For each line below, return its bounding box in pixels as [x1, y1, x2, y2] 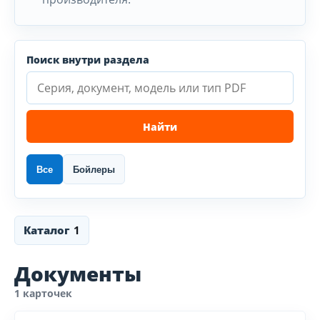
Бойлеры [73, 164, 115, 175]
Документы [14, 260, 141, 287]
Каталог [24, 223, 70, 237]
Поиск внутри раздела [26, 53, 149, 66]
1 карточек [14, 286, 72, 300]
